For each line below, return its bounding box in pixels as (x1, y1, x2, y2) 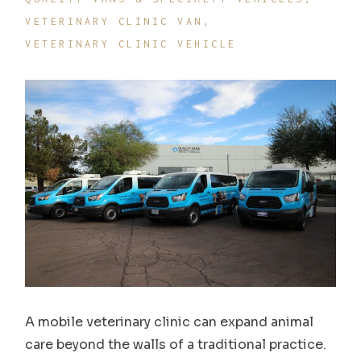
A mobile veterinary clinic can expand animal (25, 313, 314, 330)
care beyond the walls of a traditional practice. (25, 335, 327, 353)
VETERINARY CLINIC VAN (25, 15, 203, 27)
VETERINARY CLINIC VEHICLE (25, 37, 237, 50)
